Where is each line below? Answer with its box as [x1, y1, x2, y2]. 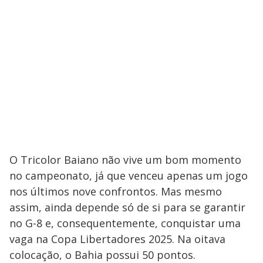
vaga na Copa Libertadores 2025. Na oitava [9, 232, 225, 247]
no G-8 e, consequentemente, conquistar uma [9, 216, 241, 231]
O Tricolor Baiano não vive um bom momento [9, 153, 241, 167]
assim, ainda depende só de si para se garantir [9, 200, 245, 215]
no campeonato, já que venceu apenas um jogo [9, 168, 248, 183]
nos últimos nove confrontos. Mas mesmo [9, 184, 222, 199]
